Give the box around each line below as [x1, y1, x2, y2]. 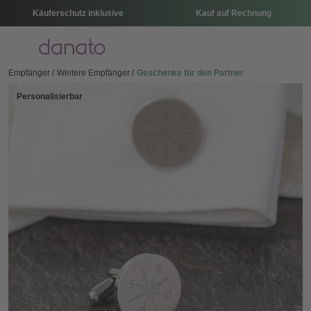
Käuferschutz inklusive [32, 8, 124, 18]
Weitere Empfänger [57, 68, 132, 78]
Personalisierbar [17, 92, 83, 101]
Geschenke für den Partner [137, 68, 244, 78]
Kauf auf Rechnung [195, 8, 271, 18]
